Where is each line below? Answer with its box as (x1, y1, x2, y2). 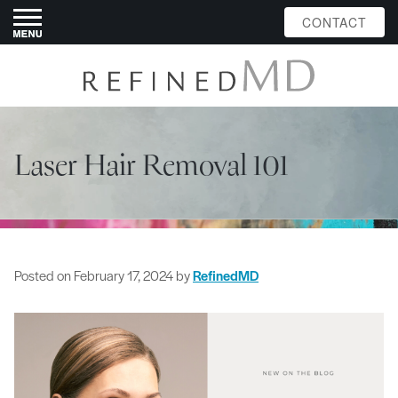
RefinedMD (193, 266, 259, 284)
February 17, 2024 (74, 266, 173, 284)
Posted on (14, 266, 71, 284)
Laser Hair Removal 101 (14, 147, 289, 186)
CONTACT (302, 13, 367, 31)
